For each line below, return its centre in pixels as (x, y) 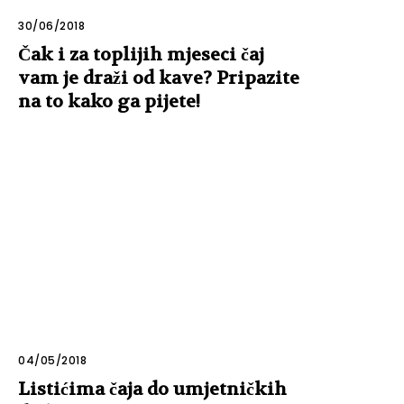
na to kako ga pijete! (109, 101)
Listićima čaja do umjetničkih (152, 390)
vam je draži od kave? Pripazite (159, 78)
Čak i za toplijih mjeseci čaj (141, 54)
